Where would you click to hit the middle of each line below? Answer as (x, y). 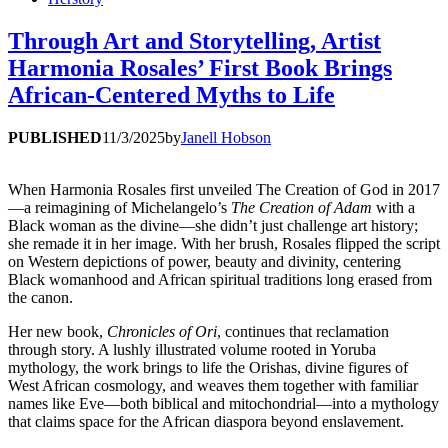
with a (393, 207)
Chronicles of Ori (162, 331)
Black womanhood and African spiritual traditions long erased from (220, 279)
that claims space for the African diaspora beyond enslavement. (206, 421)
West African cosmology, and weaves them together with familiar (213, 385)
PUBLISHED (55, 137)
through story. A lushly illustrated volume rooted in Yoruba (192, 349)
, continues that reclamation (303, 331)
